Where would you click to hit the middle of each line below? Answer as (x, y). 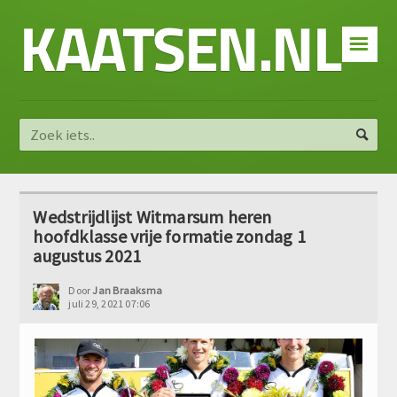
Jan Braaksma (127, 290)
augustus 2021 (87, 256)
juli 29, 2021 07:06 (109, 304)
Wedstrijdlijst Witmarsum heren (152, 217)
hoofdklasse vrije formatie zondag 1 (169, 236)
